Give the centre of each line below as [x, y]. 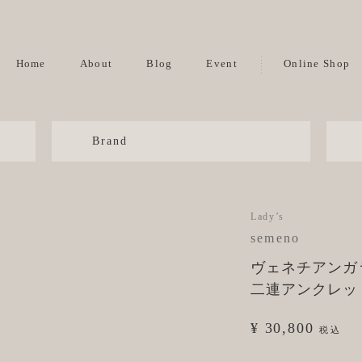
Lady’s [268, 217]
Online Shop [317, 63]
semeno [276, 238]
